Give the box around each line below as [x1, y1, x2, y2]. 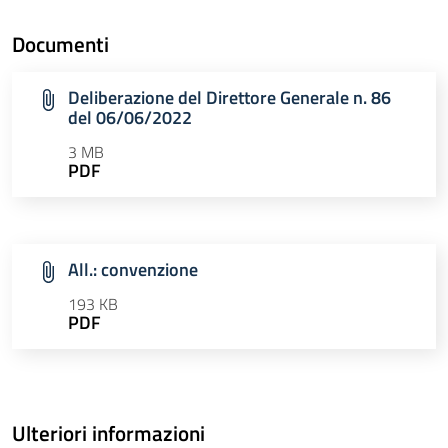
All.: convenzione [68, 256, 198, 284]
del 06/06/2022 [68, 104, 192, 132]
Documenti [12, 28, 109, 61]
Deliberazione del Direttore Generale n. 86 [68, 84, 391, 112]
